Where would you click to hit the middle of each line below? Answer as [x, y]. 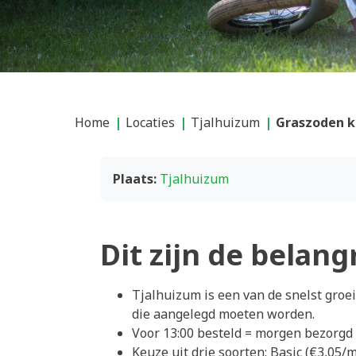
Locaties [150, 122]
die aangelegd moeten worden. [223, 314]
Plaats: [135, 179]
